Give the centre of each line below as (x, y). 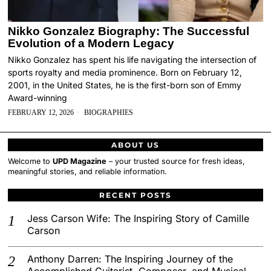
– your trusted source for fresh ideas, (176, 161)
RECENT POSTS (135, 195)
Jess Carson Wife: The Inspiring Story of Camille (139, 218)
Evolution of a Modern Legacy (91, 43)
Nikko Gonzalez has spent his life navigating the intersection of (132, 59)
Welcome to (31, 161)
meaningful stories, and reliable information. (88, 171)
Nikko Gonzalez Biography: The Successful (129, 31)
